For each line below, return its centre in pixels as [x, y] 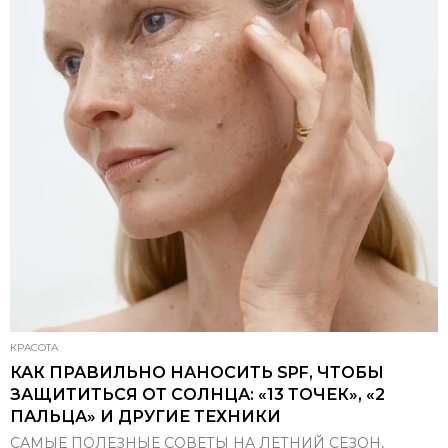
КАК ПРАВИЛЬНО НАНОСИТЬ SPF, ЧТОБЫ [197, 372]
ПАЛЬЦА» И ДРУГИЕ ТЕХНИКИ [145, 416]
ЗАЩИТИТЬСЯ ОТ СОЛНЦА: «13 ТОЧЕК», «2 [197, 394]
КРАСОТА [34, 347]
